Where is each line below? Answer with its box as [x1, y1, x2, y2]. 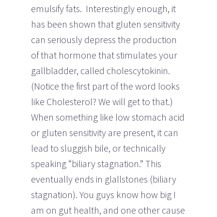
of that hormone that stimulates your [31, 48, 177, 61]
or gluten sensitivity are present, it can [31, 126, 178, 139]
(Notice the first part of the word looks [31, 79, 180, 92]
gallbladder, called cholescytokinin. [31, 64, 172, 77]
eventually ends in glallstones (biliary [31, 172, 176, 185]
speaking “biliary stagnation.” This [31, 157, 161, 170]
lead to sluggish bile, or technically [31, 141, 166, 154]
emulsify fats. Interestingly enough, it [31, 2, 176, 15]
